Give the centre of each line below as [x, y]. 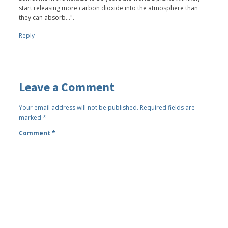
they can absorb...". [47, 17]
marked [31, 117]
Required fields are [168, 107]
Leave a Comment [67, 87]
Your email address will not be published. [79, 107]
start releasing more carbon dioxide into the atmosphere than [109, 8]
